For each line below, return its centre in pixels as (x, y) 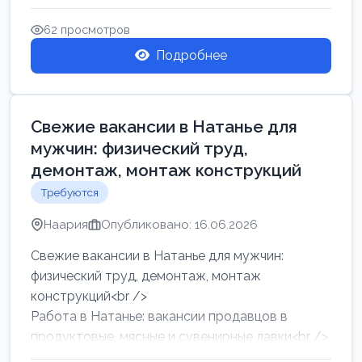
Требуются (69, 192)
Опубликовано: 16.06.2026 (179, 225)
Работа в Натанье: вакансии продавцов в (159, 316)
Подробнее (192, 55)
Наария (66, 225)
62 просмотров (87, 29)
